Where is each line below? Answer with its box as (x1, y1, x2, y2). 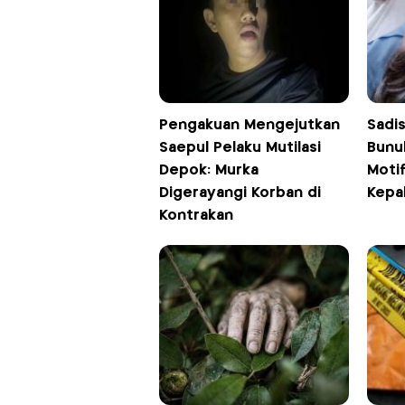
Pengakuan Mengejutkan (158, 118, 340, 133)
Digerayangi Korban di (158, 186, 321, 201)
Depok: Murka (158, 164, 259, 178)
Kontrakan (158, 209, 233, 223)
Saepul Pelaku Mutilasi (158, 141, 321, 155)
